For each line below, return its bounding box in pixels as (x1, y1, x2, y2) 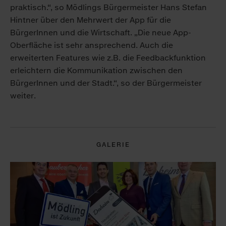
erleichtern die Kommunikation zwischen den (10, 66, 183, 76)
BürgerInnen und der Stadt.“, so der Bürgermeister (10, 78, 202, 88)
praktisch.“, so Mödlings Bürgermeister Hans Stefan (10, 3, 207, 13)
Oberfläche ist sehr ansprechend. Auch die (10, 40, 173, 50)
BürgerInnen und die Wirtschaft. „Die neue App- (10, 28, 191, 38)
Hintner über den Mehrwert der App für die (10, 15, 171, 25)
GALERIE (96, 141, 130, 149)
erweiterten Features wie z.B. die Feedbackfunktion (10, 53, 206, 63)
